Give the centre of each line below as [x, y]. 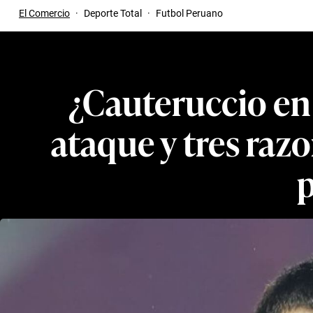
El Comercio [44, 13]
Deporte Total [113, 13]
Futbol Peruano [189, 13]
